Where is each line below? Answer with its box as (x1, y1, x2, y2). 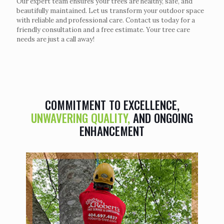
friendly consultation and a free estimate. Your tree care (16, 25, 190, 34)
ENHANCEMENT (79, 122, 144, 139)
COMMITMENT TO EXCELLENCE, (44, 96, 179, 113)
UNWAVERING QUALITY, (31, 109, 133, 126)
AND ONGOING (133, 109, 193, 126)
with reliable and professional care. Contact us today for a (16, 16, 195, 24)
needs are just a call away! (16, 35, 94, 43)
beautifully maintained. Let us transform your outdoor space (16, 6, 204, 15)
